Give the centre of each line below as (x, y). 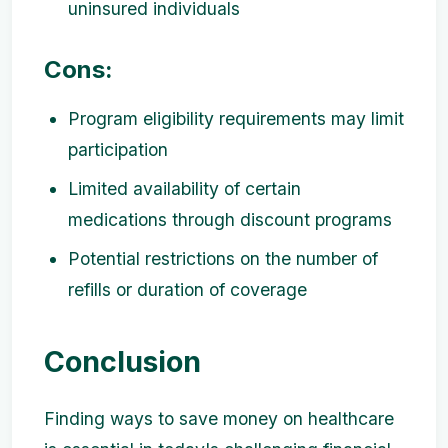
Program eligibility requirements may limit (236, 118)
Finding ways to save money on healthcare (219, 418)
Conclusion (122, 361)
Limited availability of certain (184, 188)
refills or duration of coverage (187, 289)
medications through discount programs (230, 219)
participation (118, 149)
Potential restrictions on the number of (223, 258)
